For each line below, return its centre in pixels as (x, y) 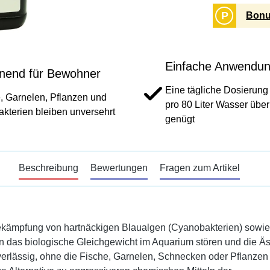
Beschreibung (48, 168)
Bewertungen (119, 168)
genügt (180, 119)
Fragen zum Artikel (199, 168)
